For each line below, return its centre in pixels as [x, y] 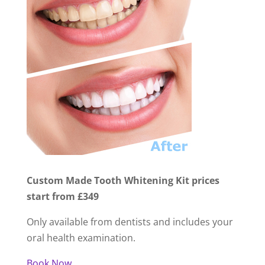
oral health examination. [81, 237]
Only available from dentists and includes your [130, 222]
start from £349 [62, 196]
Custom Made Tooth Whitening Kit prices [123, 180]
